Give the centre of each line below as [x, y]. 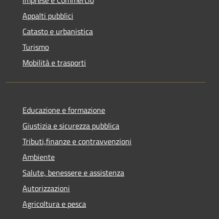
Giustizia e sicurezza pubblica [71, 125]
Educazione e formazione [64, 110]
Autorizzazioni [46, 188]
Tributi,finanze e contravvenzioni [77, 141]
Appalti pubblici [48, 15]
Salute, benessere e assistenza [73, 172]
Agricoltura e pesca [54, 204]
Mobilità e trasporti [54, 62]
